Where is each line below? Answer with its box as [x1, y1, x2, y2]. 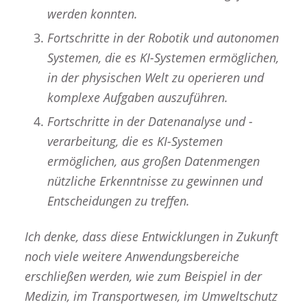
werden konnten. [47, 5, 138, 23]
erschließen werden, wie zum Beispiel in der [24, 268, 262, 285]
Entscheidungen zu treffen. [47, 193, 190, 210]
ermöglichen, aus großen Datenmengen [47, 153, 260, 170]
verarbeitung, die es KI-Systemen [47, 133, 223, 150]
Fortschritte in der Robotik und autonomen [47, 29, 279, 47]
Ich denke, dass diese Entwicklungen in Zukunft [24, 228, 278, 245]
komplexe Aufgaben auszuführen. [47, 89, 228, 106]
